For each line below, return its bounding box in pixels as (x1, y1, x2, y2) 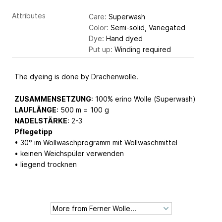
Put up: (89, 45, 112, 54)
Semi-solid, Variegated (109, 23, 185, 32)
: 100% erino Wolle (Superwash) (91, 95, 196, 104)
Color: (89, 23, 109, 32)
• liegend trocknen (14, 160, 77, 169)
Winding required (112, 45, 171, 54)
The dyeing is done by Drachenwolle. (14, 72, 138, 81)
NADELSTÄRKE (14, 116, 67, 125)
